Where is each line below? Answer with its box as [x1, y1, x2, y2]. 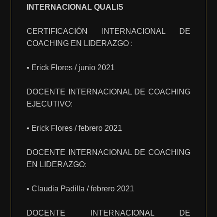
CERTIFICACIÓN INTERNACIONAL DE [27, 27, 190, 35]
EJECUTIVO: [27, 100, 73, 108]
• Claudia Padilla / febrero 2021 [27, 185, 135, 193]
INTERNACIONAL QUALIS [27, 3, 124, 11]
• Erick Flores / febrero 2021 [27, 124, 123, 132]
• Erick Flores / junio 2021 [27, 63, 115, 72]
